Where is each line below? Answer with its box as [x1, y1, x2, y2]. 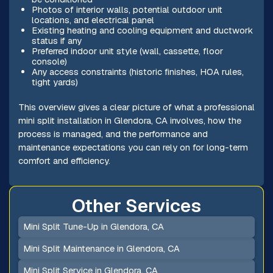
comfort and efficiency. [18, 155, 110, 167]
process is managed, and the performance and [18, 128, 208, 140]
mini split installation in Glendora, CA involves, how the [18, 115, 241, 127]
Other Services [72, 193, 201, 218]
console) [31, 55, 67, 67]
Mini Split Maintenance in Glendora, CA [23, 243, 180, 255]
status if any [31, 34, 82, 46]
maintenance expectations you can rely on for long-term [18, 141, 248, 154]
